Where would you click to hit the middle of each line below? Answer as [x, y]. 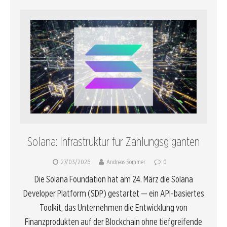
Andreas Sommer [126, 162]
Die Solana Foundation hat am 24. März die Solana [113, 179]
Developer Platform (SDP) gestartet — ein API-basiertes [113, 194]
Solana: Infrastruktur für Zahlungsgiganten [113, 142]
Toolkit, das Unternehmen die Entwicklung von [113, 208]
